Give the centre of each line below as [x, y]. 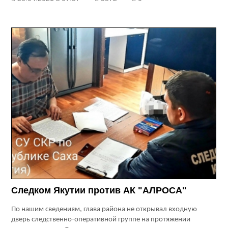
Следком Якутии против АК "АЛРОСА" [99, 191]
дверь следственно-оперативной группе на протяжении [101, 220]
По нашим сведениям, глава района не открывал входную [104, 210]
